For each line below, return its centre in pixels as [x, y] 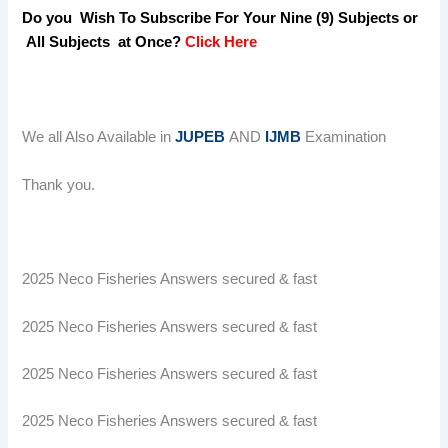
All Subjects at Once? [104, 42]
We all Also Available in [99, 137]
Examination [344, 137]
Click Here [223, 42]
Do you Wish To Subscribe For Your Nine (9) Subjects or [220, 18]
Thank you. [59, 184]
